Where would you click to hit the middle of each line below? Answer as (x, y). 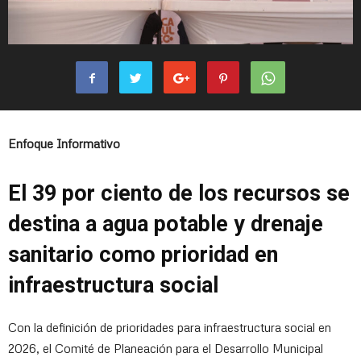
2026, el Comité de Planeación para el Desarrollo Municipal (166, 349)
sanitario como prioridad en (143, 255)
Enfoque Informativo (64, 144)
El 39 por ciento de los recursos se (179, 194)
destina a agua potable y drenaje (166, 224)
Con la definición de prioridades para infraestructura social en (170, 328)
